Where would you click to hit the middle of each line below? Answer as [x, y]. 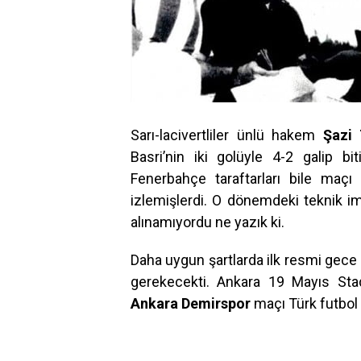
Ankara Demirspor [191, 303]
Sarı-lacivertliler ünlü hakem [223, 135]
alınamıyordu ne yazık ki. [207, 222]
